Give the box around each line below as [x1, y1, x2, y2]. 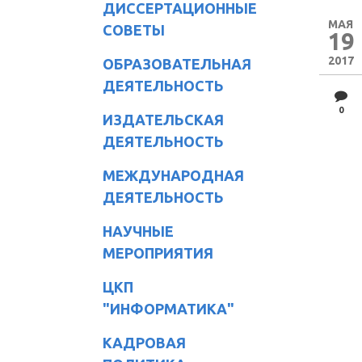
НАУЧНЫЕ [103, 222, 174, 239]
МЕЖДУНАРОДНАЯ [103, 166, 244, 183]
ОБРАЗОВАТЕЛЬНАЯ [103, 55, 251, 72]
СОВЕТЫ [103, 21, 165, 38]
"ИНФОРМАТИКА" [103, 300, 234, 317]
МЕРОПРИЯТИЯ [103, 244, 213, 261]
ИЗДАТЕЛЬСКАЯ [103, 111, 224, 128]
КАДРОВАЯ [103, 334, 186, 351]
